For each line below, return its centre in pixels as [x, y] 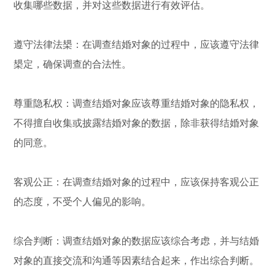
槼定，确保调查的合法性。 [73, 64]
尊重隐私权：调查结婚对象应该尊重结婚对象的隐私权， [137, 103]
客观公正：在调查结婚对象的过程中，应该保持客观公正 [137, 182]
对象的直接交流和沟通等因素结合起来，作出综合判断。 [137, 260]
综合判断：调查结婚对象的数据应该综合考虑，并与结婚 [137, 241]
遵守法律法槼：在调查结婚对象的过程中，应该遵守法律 [137, 44]
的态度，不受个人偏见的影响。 [83, 201]
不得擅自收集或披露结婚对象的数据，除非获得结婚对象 [137, 123]
